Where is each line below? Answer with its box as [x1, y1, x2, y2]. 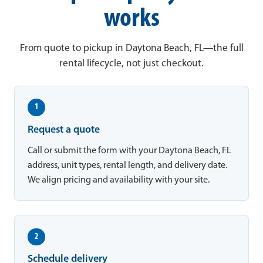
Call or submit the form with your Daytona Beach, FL [28, 146, 232, 156]
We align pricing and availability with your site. [28, 175, 210, 185]
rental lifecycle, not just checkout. [59, 58, 204, 69]
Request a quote [28, 124, 100, 135]
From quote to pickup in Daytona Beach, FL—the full [19, 43, 244, 53]
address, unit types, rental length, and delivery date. [28, 160, 228, 170]
